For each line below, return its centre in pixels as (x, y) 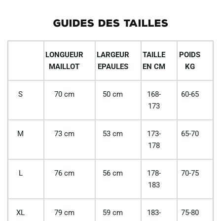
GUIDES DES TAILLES (110, 23)
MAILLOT (64, 66)
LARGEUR (113, 55)
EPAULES (113, 66)
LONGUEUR (64, 55)
